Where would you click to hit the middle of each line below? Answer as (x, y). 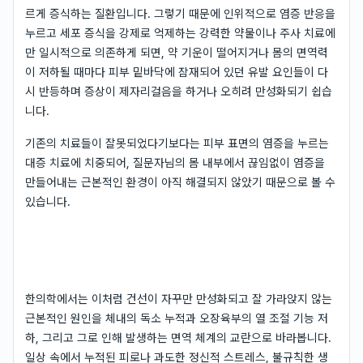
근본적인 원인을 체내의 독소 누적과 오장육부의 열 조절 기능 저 (177, 318)
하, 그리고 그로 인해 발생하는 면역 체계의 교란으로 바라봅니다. (178, 337)
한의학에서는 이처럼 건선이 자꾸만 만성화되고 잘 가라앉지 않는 (179, 299)
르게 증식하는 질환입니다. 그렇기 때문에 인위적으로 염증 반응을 (180, 13)
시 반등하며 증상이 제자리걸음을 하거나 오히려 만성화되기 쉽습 (179, 91)
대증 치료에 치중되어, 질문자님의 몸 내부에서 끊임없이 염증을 (175, 162)
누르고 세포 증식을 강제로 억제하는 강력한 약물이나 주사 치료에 (180, 33)
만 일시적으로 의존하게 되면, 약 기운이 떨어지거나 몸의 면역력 (177, 52)
